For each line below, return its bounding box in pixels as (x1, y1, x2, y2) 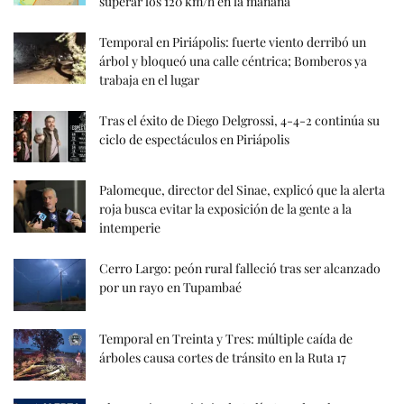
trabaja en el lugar (99, 71, 199, 89)
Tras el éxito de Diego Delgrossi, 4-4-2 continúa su (99, 112, 380, 130)
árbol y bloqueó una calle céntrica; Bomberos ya (99, 52, 367, 70)
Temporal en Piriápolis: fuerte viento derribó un (99, 33, 366, 51)
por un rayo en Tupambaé (99, 279, 242, 297)
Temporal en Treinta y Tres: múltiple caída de (99, 329, 353, 347)
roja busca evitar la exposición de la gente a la (99, 200, 352, 218)
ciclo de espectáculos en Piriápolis (99, 131, 289, 149)
